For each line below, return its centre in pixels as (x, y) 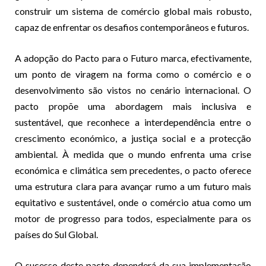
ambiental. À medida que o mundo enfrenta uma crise (133, 154)
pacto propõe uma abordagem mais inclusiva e (133, 106)
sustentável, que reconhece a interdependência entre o (133, 122)
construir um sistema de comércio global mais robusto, (133, 11)
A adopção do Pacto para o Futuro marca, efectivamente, (133, 58)
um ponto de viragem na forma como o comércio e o (133, 74)
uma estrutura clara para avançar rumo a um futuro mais (133, 186)
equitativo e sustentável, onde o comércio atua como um (133, 202)
